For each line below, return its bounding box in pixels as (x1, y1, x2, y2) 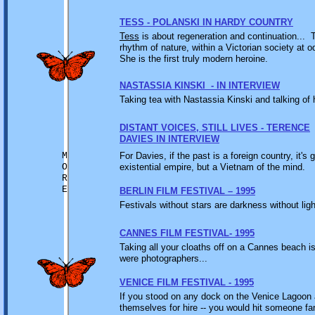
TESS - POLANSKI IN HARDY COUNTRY (120, 17, 293, 27)
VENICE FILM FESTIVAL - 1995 (120, 277, 254, 288)
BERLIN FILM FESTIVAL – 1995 (120, 186, 255, 196)
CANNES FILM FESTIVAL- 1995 (120, 228, 255, 238)
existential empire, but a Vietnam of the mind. (120, 162, 305, 172)
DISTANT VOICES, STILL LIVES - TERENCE (120, 122, 310, 133)
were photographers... (120, 253, 207, 264)
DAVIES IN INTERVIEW (120, 134, 219, 144)
